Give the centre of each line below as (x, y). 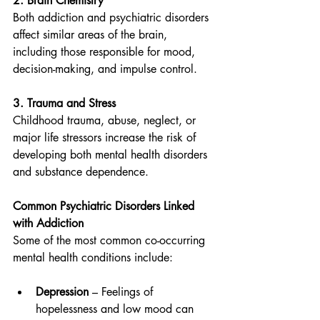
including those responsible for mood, (106, 52)
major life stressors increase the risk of (106, 137)
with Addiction (48, 223)
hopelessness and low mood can (116, 309)
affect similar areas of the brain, (92, 35)
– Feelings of (122, 292)
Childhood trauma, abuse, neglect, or (106, 120)
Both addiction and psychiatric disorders (112, 17)
